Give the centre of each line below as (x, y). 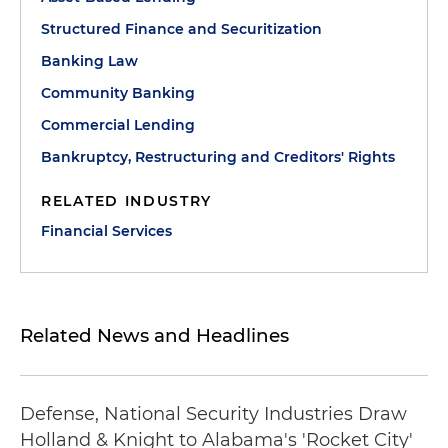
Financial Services (106, 231)
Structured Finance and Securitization (181, 29)
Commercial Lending (118, 125)
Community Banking (118, 93)
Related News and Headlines (154, 335)
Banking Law (89, 61)
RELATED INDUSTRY (127, 201)
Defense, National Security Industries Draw (213, 414)
